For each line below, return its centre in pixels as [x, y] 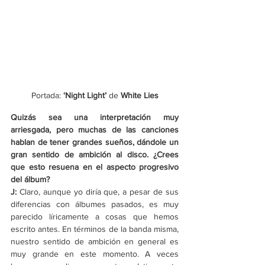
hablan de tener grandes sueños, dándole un [95, 142]
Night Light [85, 96]
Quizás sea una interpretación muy [95, 117]
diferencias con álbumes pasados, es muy [95, 204]
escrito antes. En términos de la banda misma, [95, 229]
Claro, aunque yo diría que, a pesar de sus [99, 192]
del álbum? [30, 180]
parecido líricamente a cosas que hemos [95, 217]
